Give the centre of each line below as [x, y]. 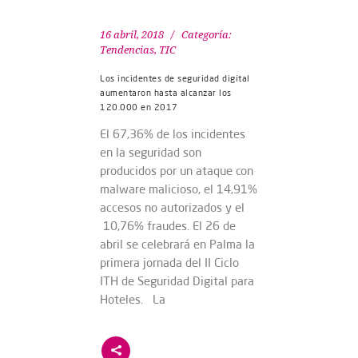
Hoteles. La [133, 299]
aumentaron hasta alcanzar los [166, 92]
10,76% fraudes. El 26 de [168, 225]
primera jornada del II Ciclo [169, 262]
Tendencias [127, 50]
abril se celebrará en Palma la [177, 244]
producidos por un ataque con [177, 170]
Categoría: [207, 34]
